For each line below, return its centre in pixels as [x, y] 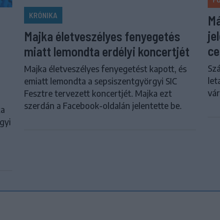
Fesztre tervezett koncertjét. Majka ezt [98, 93]
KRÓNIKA [43, 15]
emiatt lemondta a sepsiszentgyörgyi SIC [101, 81]
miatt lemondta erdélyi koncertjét [107, 51]
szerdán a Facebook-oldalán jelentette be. [103, 105]
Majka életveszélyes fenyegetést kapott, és [106, 69]
